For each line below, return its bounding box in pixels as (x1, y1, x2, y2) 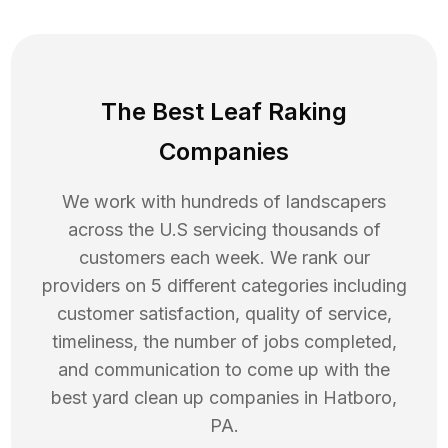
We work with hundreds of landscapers (62, 191, 386, 213)
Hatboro (323, 387, 392, 409)
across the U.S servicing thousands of (67, 219, 381, 241)
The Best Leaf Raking (101, 97, 347, 127)
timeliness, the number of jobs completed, (51, 331, 397, 353)
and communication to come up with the (58, 359, 390, 381)
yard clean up (92, 387, 204, 409)
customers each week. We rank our (78, 247, 370, 269)
